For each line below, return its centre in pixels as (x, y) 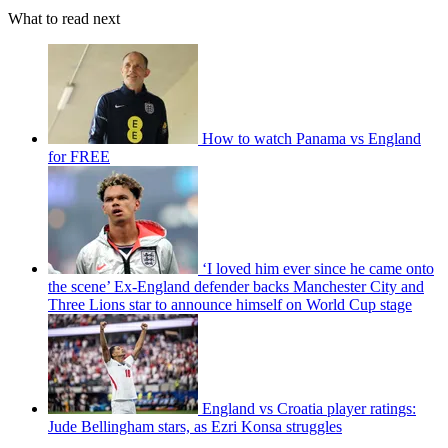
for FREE (79, 157)
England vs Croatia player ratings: (309, 409)
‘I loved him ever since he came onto (318, 269)
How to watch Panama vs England (311, 139)
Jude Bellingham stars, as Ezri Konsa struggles (195, 427)
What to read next (64, 19)
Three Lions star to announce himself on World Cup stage (230, 305)
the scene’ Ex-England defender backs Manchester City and (236, 287)
